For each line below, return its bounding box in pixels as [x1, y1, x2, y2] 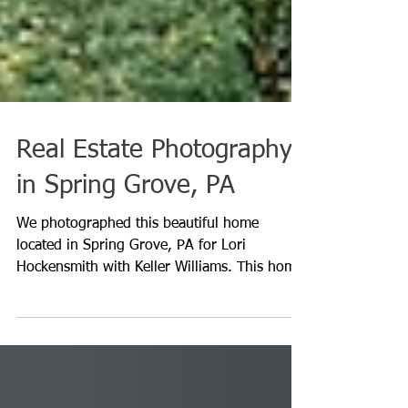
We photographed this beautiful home [16, 258, 259, 272]
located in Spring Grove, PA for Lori [16, 280, 246, 294]
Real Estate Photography [16, 178, 292, 204]
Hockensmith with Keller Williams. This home [16, 301, 303, 316]
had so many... [16, 323, 110, 338]
